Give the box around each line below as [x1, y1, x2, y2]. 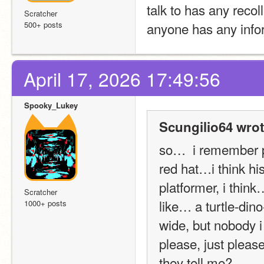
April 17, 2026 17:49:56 [24, 65, 220, 92]
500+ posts [24, 19, 62, 30]
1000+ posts [24, 197, 67, 209]
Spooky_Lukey [24, 100, 78, 111]
